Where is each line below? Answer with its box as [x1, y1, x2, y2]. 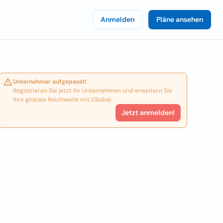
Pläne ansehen [156, 15, 203, 24]
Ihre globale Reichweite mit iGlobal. [13, 96, 112, 104]
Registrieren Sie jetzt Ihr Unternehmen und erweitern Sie [13, 87, 173, 95]
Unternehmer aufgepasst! [13, 78, 87, 86]
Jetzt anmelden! [121, 108, 175, 117]
